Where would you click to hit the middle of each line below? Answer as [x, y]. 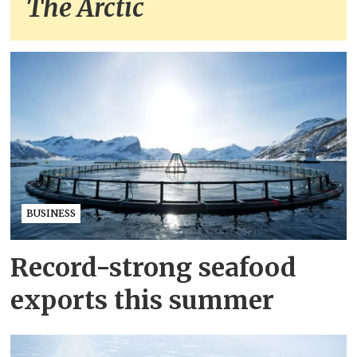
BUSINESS [51, 213]
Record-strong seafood [154, 267]
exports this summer [143, 300]
